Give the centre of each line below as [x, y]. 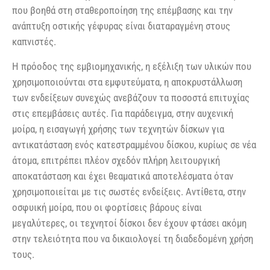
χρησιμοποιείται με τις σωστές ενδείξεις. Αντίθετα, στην [129, 191]
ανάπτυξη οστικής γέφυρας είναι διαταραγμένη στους [121, 26]
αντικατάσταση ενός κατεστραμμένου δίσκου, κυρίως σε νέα [134, 144]
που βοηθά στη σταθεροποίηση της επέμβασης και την [122, 11]
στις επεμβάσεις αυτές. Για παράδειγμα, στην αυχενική [123, 113]
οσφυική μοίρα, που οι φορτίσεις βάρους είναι [107, 207]
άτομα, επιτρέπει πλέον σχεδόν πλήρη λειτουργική [116, 160]
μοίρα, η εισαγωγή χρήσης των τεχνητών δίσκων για [118, 129]
